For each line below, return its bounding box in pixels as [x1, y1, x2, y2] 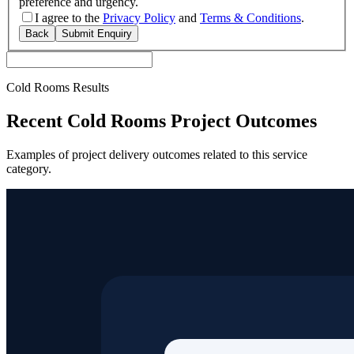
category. [6, 162, 51, 176]
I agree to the [35, 11, 100, 25]
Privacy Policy [103, 11, 175, 25]
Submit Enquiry [62, 28, 132, 40]
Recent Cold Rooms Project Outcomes [6, 111, 317, 132]
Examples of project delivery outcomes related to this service [6, 148, 307, 162]
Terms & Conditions [200, 11, 301, 25]
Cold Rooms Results [6, 81, 109, 95]
